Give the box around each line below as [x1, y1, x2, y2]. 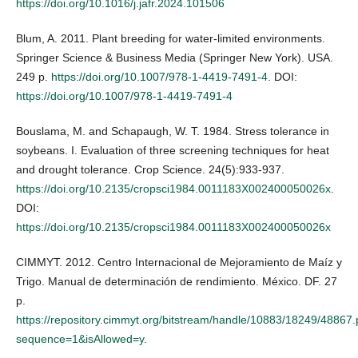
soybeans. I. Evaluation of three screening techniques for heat [16, 143, 329, 157]
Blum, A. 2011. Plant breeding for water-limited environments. [16, 31, 325, 45]
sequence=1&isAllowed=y [16, 332, 144, 345]
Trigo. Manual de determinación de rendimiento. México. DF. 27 [16, 274, 337, 288]
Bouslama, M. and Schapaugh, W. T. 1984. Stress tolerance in [16, 124, 329, 137]
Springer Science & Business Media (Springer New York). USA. [16, 50, 333, 64]
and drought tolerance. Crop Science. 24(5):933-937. [16, 162, 284, 176]
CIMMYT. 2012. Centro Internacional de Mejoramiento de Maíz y [16, 255, 342, 268]
